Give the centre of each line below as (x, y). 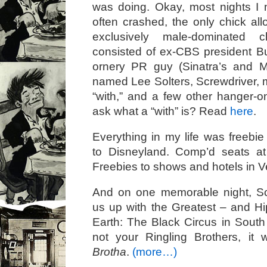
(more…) (155, 252)
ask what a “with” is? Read (161, 111)
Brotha (109, 252)
